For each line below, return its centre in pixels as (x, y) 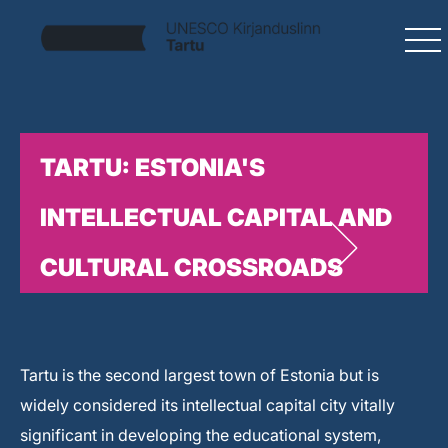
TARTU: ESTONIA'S (152, 167)
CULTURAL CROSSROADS (191, 267)
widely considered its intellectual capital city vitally (207, 405)
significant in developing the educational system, (200, 435)
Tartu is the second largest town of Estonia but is (199, 375)
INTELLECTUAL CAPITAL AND (216, 217)
